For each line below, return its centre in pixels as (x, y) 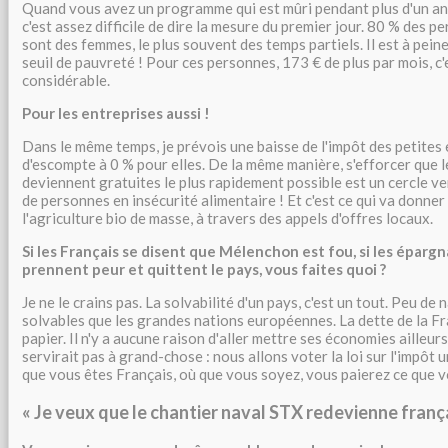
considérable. (66, 80)
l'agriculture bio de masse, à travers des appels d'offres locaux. (227, 218)
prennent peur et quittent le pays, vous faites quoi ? (204, 269)
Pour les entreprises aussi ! (116, 113)
